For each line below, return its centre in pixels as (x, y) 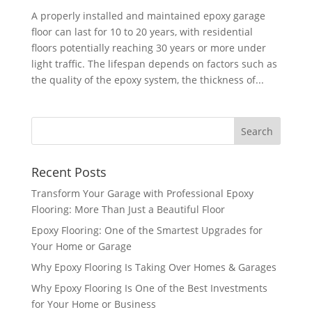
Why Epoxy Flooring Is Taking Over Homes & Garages (154, 267)
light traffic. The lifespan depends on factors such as (154, 63)
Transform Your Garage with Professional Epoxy (142, 193)
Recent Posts (69, 172)
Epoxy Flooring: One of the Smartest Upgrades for (147, 230)
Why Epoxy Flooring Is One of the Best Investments (149, 288)
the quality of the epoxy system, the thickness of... (147, 79)
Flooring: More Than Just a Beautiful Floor (128, 209)
